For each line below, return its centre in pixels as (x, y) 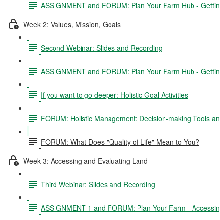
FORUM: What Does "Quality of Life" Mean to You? (120, 142)
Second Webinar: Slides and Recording (102, 47)
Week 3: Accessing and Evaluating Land (85, 160)
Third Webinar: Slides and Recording (98, 184)
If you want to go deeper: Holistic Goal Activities (114, 95)
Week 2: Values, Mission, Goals (72, 24)
